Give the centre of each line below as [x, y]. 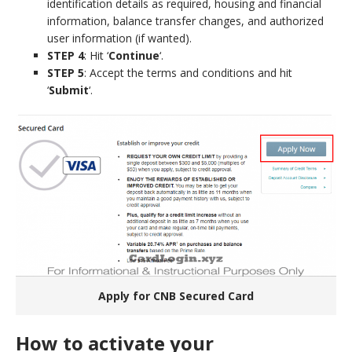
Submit [69, 90]
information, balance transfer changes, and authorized [185, 20]
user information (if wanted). [119, 38]
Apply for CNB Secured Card [176, 296]
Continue [134, 55]
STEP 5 [66, 72]
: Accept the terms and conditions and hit [188, 72]
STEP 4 [66, 55]
